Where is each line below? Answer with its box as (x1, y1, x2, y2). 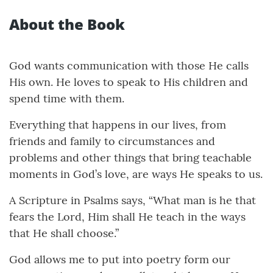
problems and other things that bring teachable (9, 151, 252, 165)
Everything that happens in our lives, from (9, 118, 226, 132)
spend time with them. (9, 91, 124, 106)
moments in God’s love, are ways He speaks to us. (9, 167, 263, 182)
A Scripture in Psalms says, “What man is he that (9, 193, 256, 208)
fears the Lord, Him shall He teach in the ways (9, 210, 246, 224)
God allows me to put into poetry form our (9, 252, 230, 267)
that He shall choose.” (9, 226, 119, 241)
